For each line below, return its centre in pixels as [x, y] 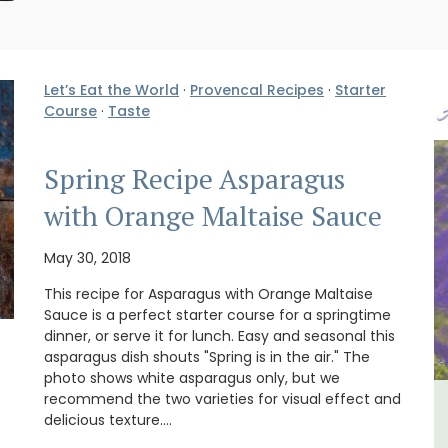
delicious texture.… [108, 420]
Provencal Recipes [257, 90]
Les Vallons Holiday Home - [254, 425]
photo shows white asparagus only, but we [192, 378]
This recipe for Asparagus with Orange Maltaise [208, 294]
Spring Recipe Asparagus [194, 178]
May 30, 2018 [87, 258]
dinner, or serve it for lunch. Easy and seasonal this [219, 336]
